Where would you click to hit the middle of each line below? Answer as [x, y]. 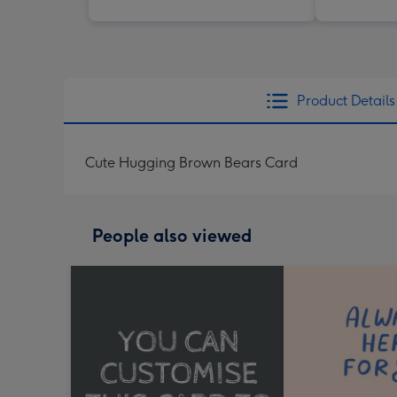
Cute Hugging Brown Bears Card [191, 162]
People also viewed [172, 235]
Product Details [346, 100]
